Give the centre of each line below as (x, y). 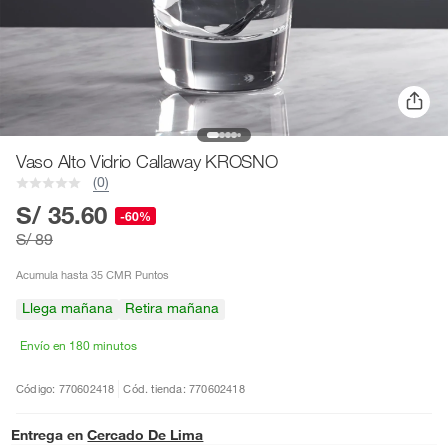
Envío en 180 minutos (78, 345)
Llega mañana (67, 308)
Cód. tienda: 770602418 (184, 388)
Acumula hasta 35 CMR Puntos (92, 275)
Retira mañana (172, 308)
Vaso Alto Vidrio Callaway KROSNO (147, 161)
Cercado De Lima (145, 435)
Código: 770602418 (65, 388)
